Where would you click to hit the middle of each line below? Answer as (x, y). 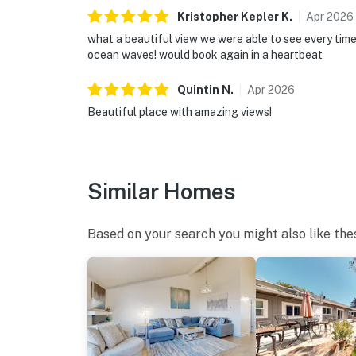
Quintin (198, 90)
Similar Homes (162, 192)
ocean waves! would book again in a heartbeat (205, 55)
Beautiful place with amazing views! (180, 112)
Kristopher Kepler (228, 17)
